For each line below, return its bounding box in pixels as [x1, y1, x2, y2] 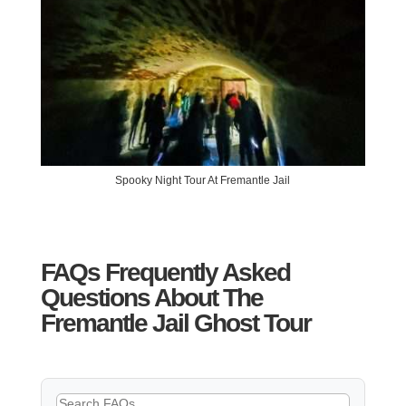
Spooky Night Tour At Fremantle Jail [115, 174, 291, 188]
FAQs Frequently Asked [40, 257, 290, 286]
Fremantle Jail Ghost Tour [40, 308, 311, 337]
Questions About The [40, 283, 263, 312]
